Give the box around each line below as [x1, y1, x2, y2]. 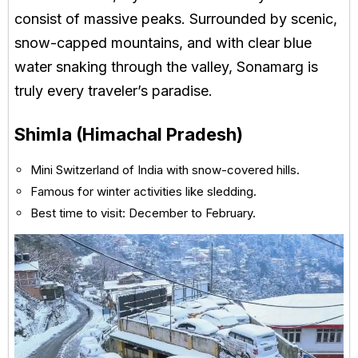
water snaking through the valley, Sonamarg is [14, 58, 318, 76]
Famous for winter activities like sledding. [30, 184, 257, 200]
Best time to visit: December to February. [30, 205, 256, 221]
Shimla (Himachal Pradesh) [14, 124, 243, 145]
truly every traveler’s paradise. [14, 82, 213, 100]
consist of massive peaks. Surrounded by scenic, [14, 10, 337, 28]
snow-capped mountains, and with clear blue [14, 34, 312, 52]
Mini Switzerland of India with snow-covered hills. [30, 162, 300, 178]
